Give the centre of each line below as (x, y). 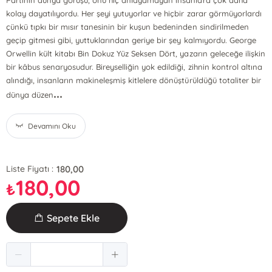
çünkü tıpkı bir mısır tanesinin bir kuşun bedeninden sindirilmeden (127, 27)
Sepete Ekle (73, 218)
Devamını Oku (52, 126)
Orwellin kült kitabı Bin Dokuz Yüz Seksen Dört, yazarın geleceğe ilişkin (136, 53)
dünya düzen (30, 95)
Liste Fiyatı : (30, 169)
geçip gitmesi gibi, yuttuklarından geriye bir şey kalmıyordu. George (131, 40)
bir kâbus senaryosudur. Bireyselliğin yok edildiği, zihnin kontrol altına (134, 67)
